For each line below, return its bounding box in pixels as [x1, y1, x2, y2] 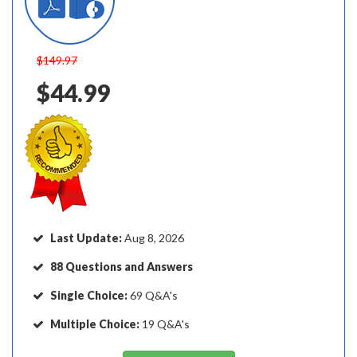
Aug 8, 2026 [124, 231, 184, 245]
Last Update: [50, 231, 124, 245]
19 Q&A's [139, 317, 190, 331]
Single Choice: [50, 288, 127, 302]
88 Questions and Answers [50, 260, 193, 273]
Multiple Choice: [50, 317, 139, 331]
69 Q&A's [127, 288, 178, 302]
